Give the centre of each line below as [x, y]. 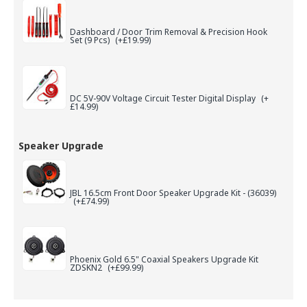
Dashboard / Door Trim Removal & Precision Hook [169, 32]
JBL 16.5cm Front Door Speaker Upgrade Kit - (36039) [173, 193]
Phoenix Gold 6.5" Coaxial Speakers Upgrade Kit [164, 260]
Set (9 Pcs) [91, 40]
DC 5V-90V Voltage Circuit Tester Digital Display [164, 99]
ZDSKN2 [87, 268]
